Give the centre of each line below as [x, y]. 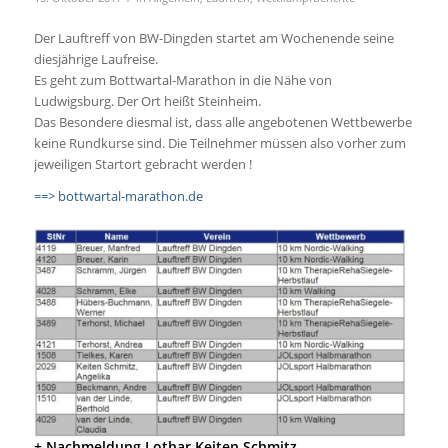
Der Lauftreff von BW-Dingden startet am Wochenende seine [213, 38]
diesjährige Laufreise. [95, 59]
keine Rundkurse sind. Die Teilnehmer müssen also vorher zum [219, 143]
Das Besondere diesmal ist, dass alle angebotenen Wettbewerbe [222, 122]
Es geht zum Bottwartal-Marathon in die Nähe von [182, 80]
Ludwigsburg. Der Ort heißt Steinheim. [147, 101]
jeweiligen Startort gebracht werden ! [142, 164]
